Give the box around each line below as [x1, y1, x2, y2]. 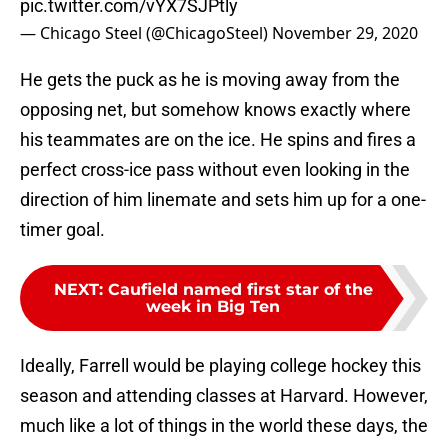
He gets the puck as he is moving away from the [20, 69, 400, 91]
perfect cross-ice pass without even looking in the [20, 159, 410, 181]
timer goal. [20, 219, 105, 241]
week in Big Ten [146, 297, 280, 317]
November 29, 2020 [272, 22, 418, 45]
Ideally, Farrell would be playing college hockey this [20, 355, 421, 377]
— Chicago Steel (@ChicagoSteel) [20, 22, 272, 45]
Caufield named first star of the [107, 280, 373, 300]
